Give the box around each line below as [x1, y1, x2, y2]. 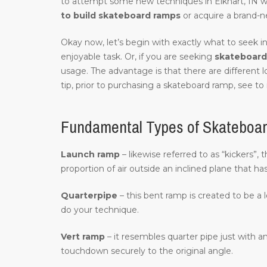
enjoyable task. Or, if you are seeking [61, 51, 215, 63]
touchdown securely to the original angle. [61, 246, 233, 257]
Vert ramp [61, 231, 105, 243]
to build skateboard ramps [61, 10, 181, 21]
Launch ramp [61, 149, 120, 160]
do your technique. [61, 204, 139, 216]
